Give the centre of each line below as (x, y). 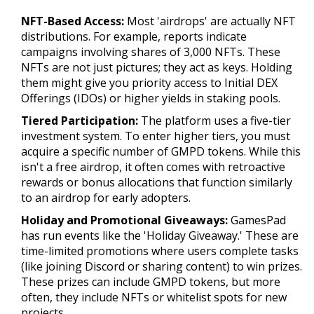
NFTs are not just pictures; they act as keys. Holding (157, 68)
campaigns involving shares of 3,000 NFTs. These (151, 52)
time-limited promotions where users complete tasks (160, 251)
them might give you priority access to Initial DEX (149, 83)
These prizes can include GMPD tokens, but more (151, 282)
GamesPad (257, 220)
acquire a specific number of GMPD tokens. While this (161, 152)
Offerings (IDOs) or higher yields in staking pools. (151, 98)
